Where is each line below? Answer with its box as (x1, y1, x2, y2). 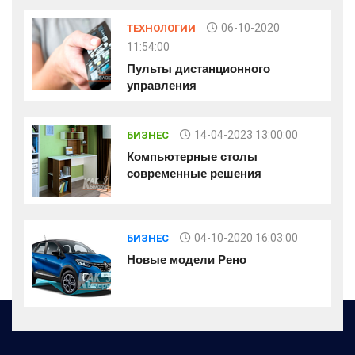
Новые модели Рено (127, 250, 246, 268)
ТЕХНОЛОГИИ (127, 21, 196, 34)
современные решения (127, 164, 261, 181)
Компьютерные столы (127, 147, 258, 165)
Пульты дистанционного (127, 59, 270, 77)
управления (127, 76, 197, 94)
